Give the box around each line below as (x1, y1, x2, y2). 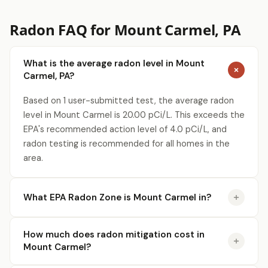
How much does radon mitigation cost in (23, 229, 205, 240)
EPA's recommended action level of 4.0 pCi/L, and (23, 124, 227, 135)
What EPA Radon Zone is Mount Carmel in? (23, 191, 211, 203)
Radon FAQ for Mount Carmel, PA (10, 20, 241, 39)
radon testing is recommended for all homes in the (23, 138, 230, 149)
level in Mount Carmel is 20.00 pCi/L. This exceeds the (23, 109, 245, 120)
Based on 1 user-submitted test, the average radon (23, 95, 234, 106)
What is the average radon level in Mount (23, 57, 205, 69)
